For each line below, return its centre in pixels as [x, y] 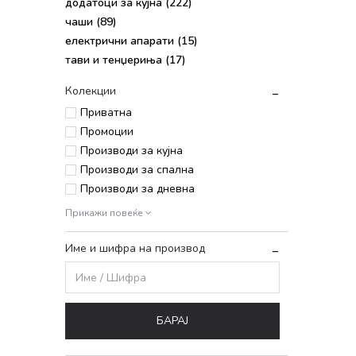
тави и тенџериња [115, 60]
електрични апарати [121, 41]
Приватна [106, 112]
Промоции [107, 132]
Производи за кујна [132, 151]
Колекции [91, 91]
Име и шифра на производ [135, 248]
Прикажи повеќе [105, 213]
